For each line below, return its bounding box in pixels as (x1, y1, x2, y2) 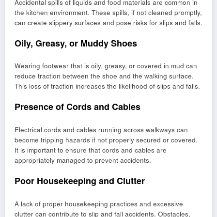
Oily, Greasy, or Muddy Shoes (15, 36, 137, 49)
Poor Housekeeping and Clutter (15, 174, 145, 187)
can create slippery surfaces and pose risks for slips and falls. (15, 17, 202, 27)
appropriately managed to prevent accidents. (15, 155, 151, 165)
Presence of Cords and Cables (15, 100, 140, 113)
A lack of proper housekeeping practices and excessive (15, 199, 183, 208)
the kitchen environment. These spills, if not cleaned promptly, (15, 7, 202, 17)
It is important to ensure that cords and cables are (15, 145, 167, 155)
